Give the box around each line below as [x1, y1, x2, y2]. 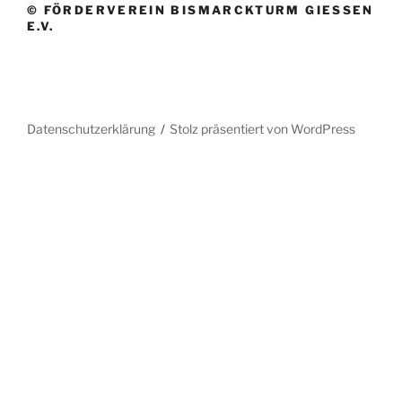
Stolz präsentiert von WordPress [170, 121, 356, 136]
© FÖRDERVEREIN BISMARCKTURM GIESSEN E [27, 2, 374, 17]
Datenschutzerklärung [27, 121, 155, 136]
